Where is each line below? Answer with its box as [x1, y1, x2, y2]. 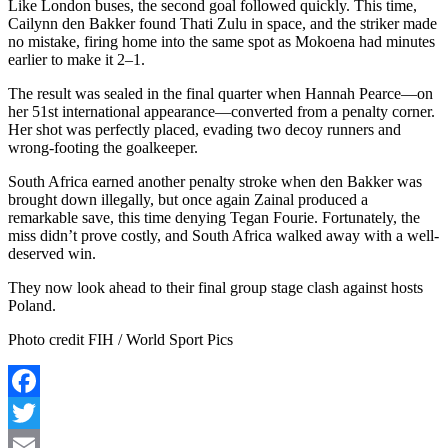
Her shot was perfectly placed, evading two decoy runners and [8, 120, 401, 138]
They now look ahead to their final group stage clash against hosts [8, 278, 423, 296]
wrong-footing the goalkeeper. [8, 138, 198, 156]
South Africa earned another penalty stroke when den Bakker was [8, 172, 422, 190]
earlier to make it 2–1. [8, 50, 145, 68]
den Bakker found [58, 14, 180, 32]
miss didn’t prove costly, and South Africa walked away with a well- [8, 226, 439, 244]
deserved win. [8, 244, 96, 262]
